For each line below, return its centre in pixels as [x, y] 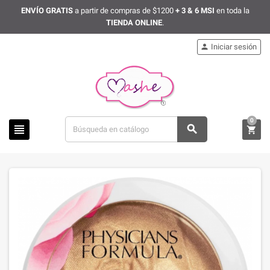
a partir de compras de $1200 [124, 11]
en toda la [232, 11]
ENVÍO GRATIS [47, 11]
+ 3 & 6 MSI [195, 11]
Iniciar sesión [234, 47]
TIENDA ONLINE [134, 23]
